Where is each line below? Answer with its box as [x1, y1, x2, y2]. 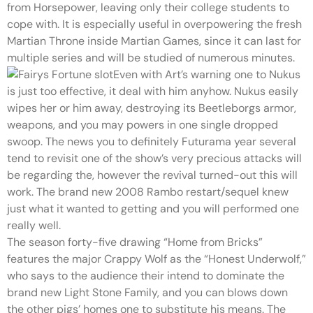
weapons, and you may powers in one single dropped [7, 117, 278, 132]
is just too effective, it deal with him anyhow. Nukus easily [7, 84, 298, 99]
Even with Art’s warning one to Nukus [113, 67, 300, 82]
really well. [7, 218, 61, 233]
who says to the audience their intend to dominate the [7, 268, 284, 283]
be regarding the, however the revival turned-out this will [7, 168, 298, 182]
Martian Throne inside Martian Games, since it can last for [7, 34, 301, 48]
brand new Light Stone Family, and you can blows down [7, 285, 288, 300]
